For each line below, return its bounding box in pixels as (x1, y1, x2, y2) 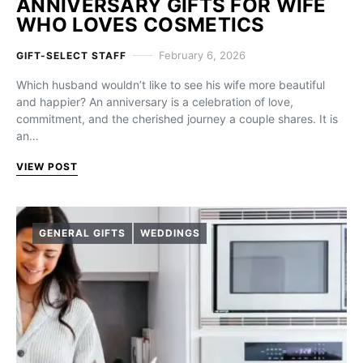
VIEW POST (16, 160, 78, 173)
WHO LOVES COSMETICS (16, 13, 265, 36)
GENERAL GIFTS (39, 227, 126, 239)
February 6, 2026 (158, 49, 246, 62)
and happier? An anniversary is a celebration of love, (16, 95, 293, 109)
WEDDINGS (139, 227, 200, 239)
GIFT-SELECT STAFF (16, 49, 126, 62)
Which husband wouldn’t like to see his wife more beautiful (16, 78, 325, 92)
